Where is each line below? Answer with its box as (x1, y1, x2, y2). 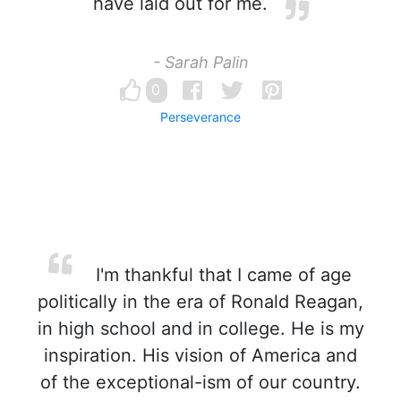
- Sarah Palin (152, 53, 249, 72)
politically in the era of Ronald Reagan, (38, 291, 363, 312)
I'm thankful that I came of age (90, 264, 352, 286)
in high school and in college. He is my (37, 318, 364, 339)
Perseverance (160, 109, 241, 124)
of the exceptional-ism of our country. (40, 371, 361, 393)
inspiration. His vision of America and (44, 345, 357, 366)
